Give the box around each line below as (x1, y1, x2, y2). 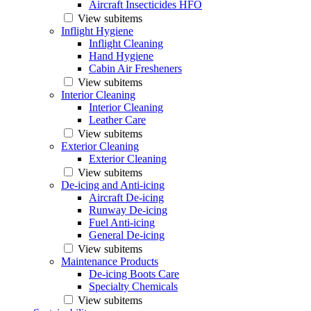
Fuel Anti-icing (89, 216, 155, 228)
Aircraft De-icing (89, 191, 164, 203)
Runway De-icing (89, 203, 167, 216)
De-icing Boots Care (89, 267, 179, 280)
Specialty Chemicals (89, 280, 178, 292)
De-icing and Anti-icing (61, 178, 165, 191)
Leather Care (89, 113, 146, 126)
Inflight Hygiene (61, 24, 133, 37)
